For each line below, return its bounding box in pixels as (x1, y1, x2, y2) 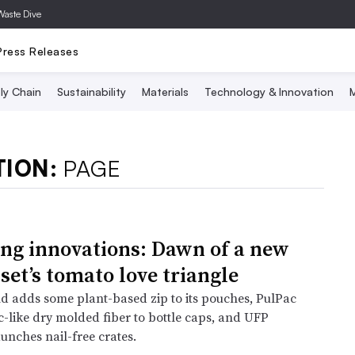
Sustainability (56, 85, 126, 98)
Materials (141, 85, 189, 98)
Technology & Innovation (204, 85, 334, 98)
